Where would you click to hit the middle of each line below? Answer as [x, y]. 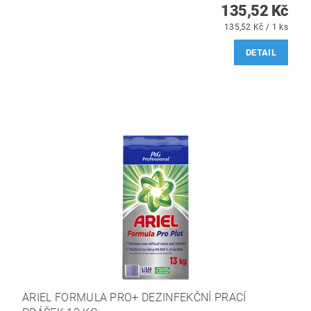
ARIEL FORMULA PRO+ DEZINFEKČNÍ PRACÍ [134, 298]
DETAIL [261, 53]
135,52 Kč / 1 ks [256, 27]
